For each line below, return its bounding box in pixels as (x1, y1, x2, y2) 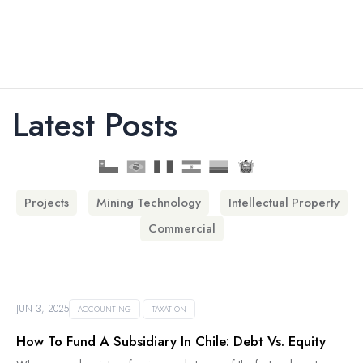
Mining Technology (96, 194, 201, 211)
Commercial (147, 220, 216, 237)
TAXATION (152, 303, 186, 315)
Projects (23, 194, 69, 211)
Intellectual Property (228, 194, 340, 211)
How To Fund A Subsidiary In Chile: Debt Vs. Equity (16, 331, 326, 351)
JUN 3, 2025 (16, 301, 69, 316)
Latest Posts (12, 101, 177, 148)
